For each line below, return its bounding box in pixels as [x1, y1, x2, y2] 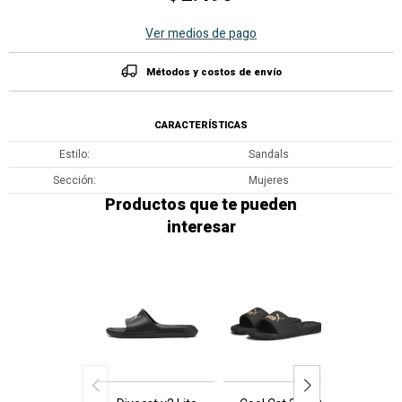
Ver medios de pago [145, 24, 257, 43]
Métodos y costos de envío [145, 65, 282, 80]
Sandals [248, 146, 289, 162]
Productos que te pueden [105, 193, 297, 217]
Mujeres [248, 172, 289, 188]
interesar [166, 215, 236, 240]
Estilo [58, 146, 87, 162]
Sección [52, 172, 93, 188]
